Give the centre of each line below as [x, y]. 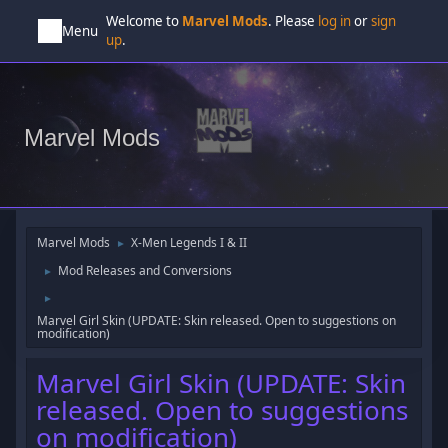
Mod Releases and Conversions [145, 270]
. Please [293, 21]
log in [335, 21]
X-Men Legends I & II [189, 242]
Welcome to [144, 21]
